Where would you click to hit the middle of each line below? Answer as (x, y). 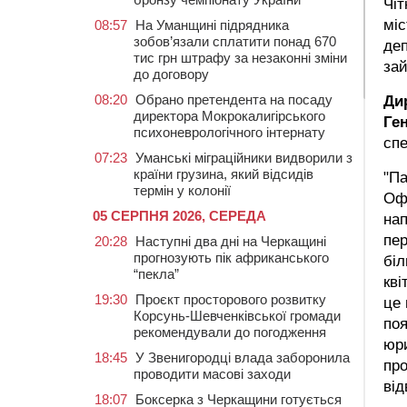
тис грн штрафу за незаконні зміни (240, 58)
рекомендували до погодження (230, 332)
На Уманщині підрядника (212, 25)
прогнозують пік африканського (231, 258)
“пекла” (156, 274)
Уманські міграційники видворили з (244, 158)
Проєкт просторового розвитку (231, 299)
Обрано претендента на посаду (234, 99)
